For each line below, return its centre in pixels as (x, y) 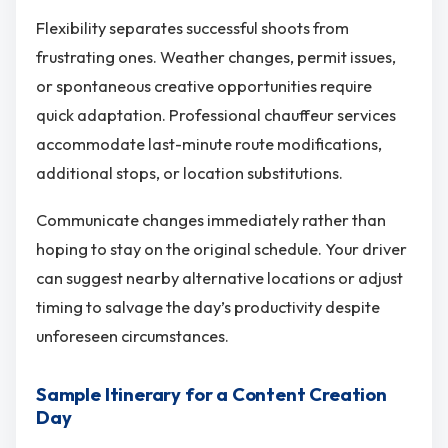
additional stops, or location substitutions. (189, 172)
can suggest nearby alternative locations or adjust (219, 278)
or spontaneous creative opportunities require (204, 85)
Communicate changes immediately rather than (211, 220)
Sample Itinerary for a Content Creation (211, 395)
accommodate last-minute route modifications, (209, 143)
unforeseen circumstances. (132, 336)
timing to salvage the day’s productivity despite (208, 307)
